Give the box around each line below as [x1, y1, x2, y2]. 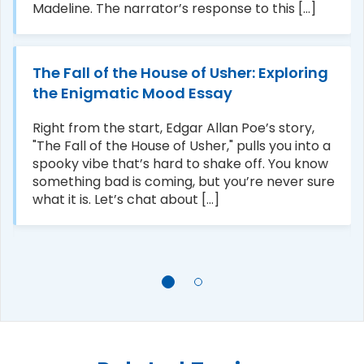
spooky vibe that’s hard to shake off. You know [32, 154, 328, 173]
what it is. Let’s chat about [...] [32, 189, 219, 209]
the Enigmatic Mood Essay [32, 82, 232, 103]
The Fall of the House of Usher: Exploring [32, 62, 328, 83]
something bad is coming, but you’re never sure [32, 171, 335, 191]
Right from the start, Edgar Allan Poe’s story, [32, 118, 314, 137]
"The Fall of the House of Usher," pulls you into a [32, 136, 331, 155]
